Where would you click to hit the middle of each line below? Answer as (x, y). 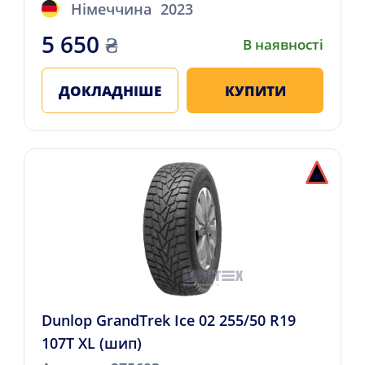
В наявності (284, 44)
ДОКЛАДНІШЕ (110, 90)
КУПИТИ (255, 90)
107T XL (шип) (91, 343)
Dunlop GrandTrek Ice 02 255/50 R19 (168, 321)
